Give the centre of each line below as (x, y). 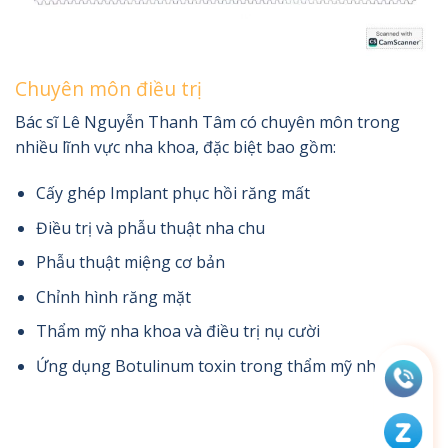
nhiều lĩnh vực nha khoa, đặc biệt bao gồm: (175, 147)
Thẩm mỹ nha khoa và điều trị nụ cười (177, 331)
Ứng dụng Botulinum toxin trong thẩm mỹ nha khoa (231, 366)
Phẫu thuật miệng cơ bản (130, 262)
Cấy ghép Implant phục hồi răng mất (172, 193)
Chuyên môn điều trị (108, 88)
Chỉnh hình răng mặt (113, 296)
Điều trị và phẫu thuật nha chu (150, 227)
